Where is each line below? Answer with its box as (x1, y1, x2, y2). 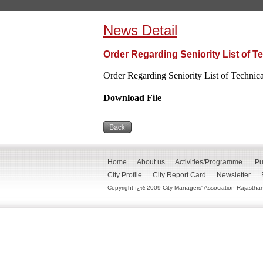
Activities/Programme (175, 158, 242, 166)
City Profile (107, 171, 142, 179)
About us (137, 158, 165, 166)
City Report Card (153, 171, 206, 179)
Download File (103, 93, 161, 103)
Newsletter (217, 171, 251, 179)
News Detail (103, 22, 177, 38)
